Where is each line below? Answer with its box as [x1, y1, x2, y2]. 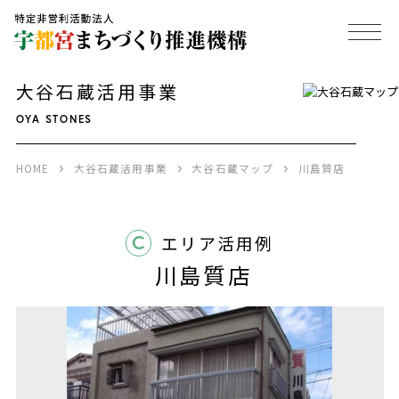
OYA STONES [15, 111, 94, 126]
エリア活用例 [161, 231, 274, 256]
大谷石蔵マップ [191, 159, 274, 175]
